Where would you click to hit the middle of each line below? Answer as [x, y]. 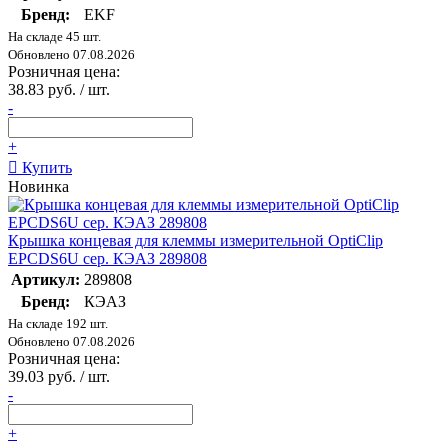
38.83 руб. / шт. [59, 90]
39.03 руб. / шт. [59, 377]
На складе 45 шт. [54, 37]
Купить [45, 168]
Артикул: [45, 280]
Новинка [38, 187]
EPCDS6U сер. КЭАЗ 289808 [107, 259]
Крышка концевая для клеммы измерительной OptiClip [195, 241]
